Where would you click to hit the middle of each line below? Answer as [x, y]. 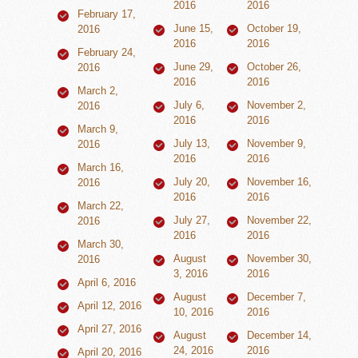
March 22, [101, 206]
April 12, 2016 [110, 306]
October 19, [274, 29]
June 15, [194, 29]
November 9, [277, 144]
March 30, [101, 245]
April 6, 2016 [107, 283]
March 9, [98, 129]
